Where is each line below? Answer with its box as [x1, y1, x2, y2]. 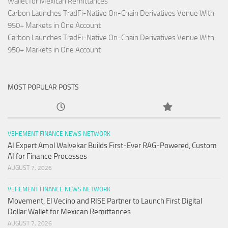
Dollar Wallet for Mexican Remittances [8, 207, 131, 216]
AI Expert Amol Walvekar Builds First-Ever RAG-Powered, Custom [8, 140, 217, 150]
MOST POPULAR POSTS [8, 82, 79, 92]
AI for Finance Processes [8, 151, 87, 161]
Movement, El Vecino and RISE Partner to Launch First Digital [8, 196, 202, 206]
